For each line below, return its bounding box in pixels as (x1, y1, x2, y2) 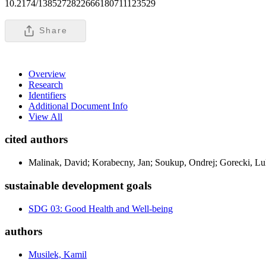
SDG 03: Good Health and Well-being (28, 203, 173, 214)
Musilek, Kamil (28, 249, 87, 259)
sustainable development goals (5, 179, 151, 192)
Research (28, 79, 63, 90)
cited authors (5, 133, 68, 146)
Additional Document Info (28, 100, 128, 111)
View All (28, 111, 62, 122)
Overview (28, 68, 66, 79)
